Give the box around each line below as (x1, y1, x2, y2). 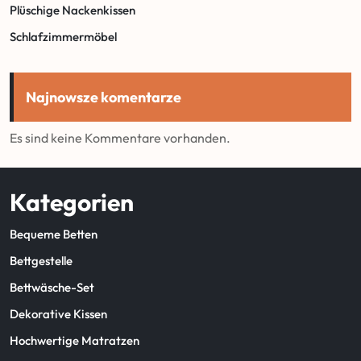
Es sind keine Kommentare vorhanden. (10, 129, 230, 146)
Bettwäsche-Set (10, 279, 94, 295)
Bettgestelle (10, 252, 73, 268)
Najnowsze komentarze (26, 87, 181, 106)
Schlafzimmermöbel (10, 28, 117, 44)
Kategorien (10, 186, 134, 218)
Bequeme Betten (10, 226, 98, 242)
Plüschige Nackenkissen (10, 2, 135, 18)
